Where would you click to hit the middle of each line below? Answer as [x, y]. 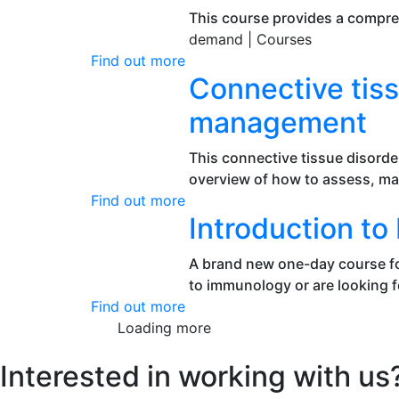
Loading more [164, 328]
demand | [223, 39]
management [278, 122]
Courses [284, 39]
